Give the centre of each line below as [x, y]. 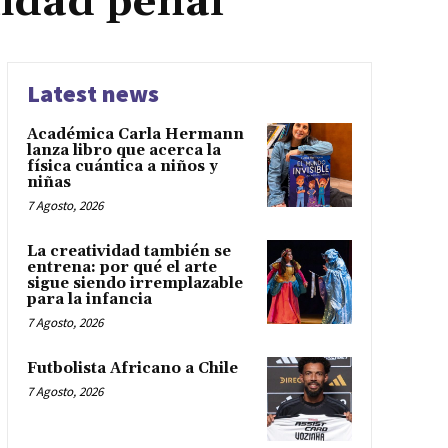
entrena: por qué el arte [121, 267]
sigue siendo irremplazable [134, 283]
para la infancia [89, 299]
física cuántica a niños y [122, 166]
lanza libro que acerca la [123, 150]
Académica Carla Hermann [135, 134]
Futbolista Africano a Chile [132, 368]
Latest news [92, 93]
